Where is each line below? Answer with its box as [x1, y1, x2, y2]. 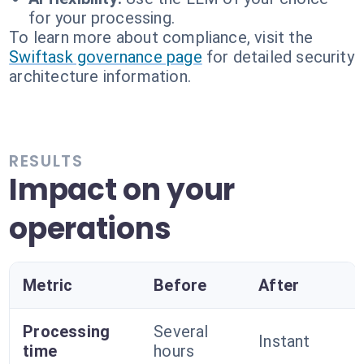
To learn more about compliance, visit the [9, 28, 313, 47]
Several [154, 322, 209, 341]
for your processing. [28, 8, 175, 28]
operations [9, 208, 171, 249]
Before [154, 275, 207, 295]
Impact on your [9, 169, 236, 210]
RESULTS [9, 149, 84, 172]
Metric [23, 275, 73, 295]
